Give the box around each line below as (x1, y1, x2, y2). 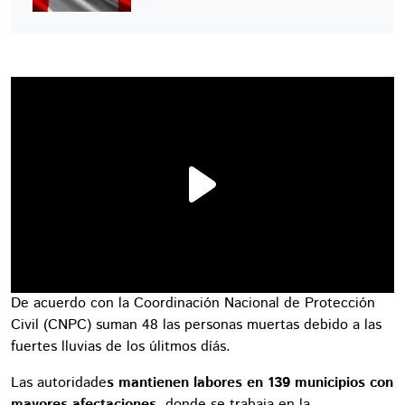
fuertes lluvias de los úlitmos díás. (11, 335, 231, 357)
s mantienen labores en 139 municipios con (107, 372, 393, 393)
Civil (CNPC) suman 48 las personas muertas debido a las (11, 314, 381, 335)
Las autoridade (11, 372, 107, 393)
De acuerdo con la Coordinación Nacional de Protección (11, 292, 375, 314)
